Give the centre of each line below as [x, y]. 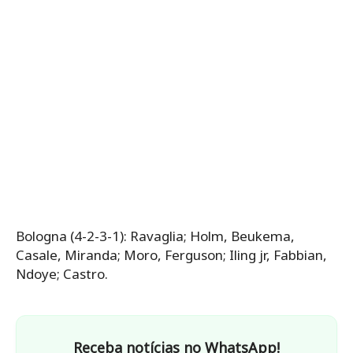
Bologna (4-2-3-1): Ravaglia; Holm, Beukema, [155, 236]
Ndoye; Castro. [62, 273]
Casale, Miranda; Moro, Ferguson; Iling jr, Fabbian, [171, 255]
